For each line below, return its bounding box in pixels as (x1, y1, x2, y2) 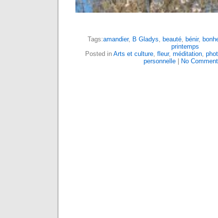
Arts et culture (113, 50, 153, 58)
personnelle (143, 57, 176, 65)
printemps (171, 43, 199, 51)
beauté (163, 36, 182, 43)
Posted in (85, 50, 113, 58)
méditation (173, 50, 202, 58)
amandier (103, 36, 128, 43)
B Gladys (132, 36, 159, 43)
